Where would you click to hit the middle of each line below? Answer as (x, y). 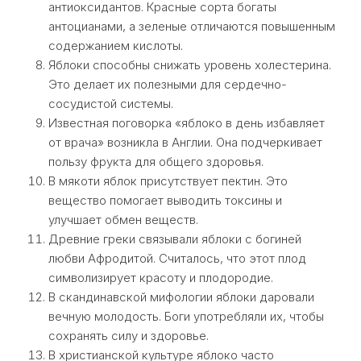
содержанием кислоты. (116, 46)
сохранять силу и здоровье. (129, 336)
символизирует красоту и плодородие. (161, 278)
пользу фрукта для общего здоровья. (156, 162)
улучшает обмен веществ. (123, 220)
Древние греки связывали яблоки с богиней (175, 239)
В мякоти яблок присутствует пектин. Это (168, 181)
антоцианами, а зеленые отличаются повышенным (192, 26)
